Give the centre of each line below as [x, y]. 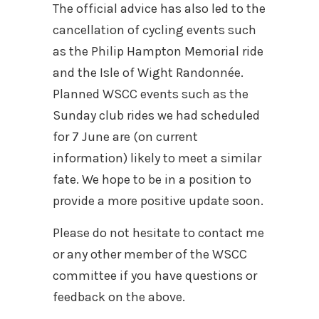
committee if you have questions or [155, 275]
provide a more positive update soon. [158, 200]
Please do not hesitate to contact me [158, 232]
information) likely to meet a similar [157, 158]
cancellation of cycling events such [155, 30]
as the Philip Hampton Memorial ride [158, 51]
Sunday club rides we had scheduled [156, 115]
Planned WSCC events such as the [151, 94]
